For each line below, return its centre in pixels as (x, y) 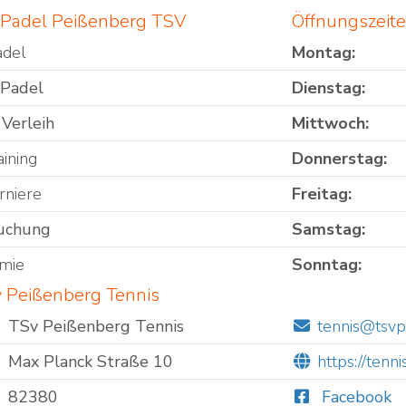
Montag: (323, 53)
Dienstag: (328, 88)
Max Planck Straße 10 (90, 362)
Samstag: (328, 230)
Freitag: (321, 194)
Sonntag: (326, 265)
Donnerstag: (339, 159)
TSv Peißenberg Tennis (96, 327)
